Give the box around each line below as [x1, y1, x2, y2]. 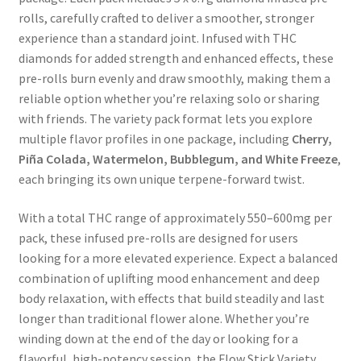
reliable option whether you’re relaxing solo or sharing [18, 90, 320, 107]
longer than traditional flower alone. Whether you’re [18, 309, 309, 326]
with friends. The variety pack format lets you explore [18, 110, 313, 127]
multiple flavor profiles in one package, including [18, 131, 292, 147]
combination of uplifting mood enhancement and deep [18, 269, 320, 286]
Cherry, [291, 131, 332, 147]
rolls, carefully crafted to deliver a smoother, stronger [18, 10, 314, 27]
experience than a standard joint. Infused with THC [18, 30, 297, 47]
